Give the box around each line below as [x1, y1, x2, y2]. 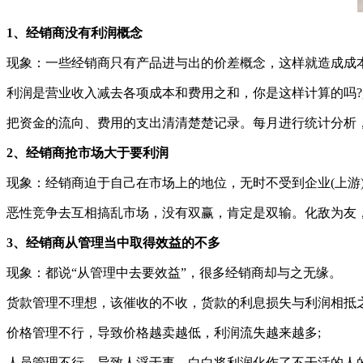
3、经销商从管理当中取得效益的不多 [6, 235, 220, 250]
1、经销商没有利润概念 [6, 25, 143, 40]
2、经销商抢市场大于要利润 [6, 145, 169, 160]
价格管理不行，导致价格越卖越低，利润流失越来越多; [6, 325, 321, 340]
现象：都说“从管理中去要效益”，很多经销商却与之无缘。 [6, 265, 342, 280]
